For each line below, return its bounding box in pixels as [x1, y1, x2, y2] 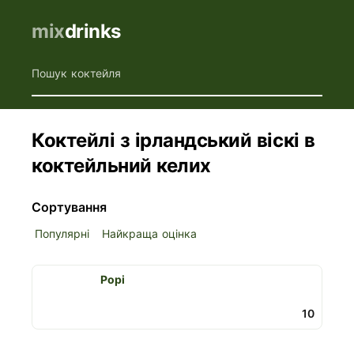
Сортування [32, 199, 107, 215]
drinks [64, 20, 121, 43]
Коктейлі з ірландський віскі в [32, 129, 315, 152]
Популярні [35, 227, 89, 240]
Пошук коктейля [32, 66, 121, 80]
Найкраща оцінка [102, 227, 197, 240]
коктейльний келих [32, 154, 211, 177]
